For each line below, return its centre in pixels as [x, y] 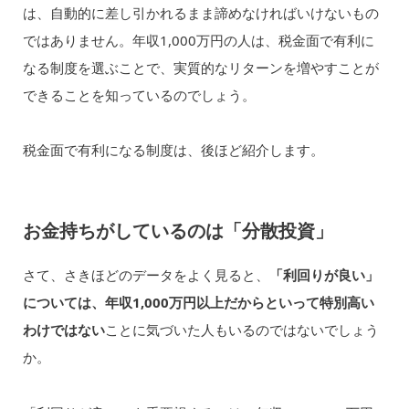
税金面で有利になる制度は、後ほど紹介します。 [173, 150]
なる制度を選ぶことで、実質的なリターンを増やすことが [200, 67]
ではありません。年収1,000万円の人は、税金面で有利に [198, 40]
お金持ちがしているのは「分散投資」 [178, 231]
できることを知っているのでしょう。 [139, 94]
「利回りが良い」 [324, 275]
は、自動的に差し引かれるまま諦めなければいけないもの [200, 12]
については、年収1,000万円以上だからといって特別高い [198, 303]
